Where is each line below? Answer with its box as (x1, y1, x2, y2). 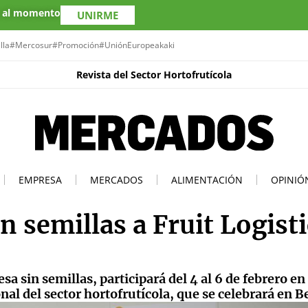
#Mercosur (10, 39, 52, 51)
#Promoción (52, 39, 99, 51)
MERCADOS (90, 173, 143, 186)
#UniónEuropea (99, 39, 159, 51)
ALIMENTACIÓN (171, 173, 243, 186)
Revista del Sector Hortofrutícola (76, 68, 232, 81)
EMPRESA (19, 173, 62, 186)
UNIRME (77, 8, 118, 22)
